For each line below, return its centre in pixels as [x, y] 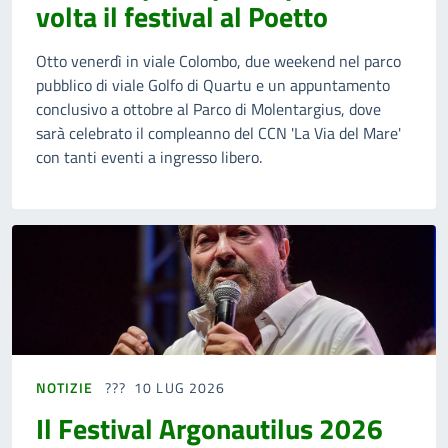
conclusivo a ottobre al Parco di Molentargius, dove [208, 109]
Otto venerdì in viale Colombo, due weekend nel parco [218, 61]
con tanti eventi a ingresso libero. [149, 157]
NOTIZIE [64, 388]
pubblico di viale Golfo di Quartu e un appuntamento [213, 85]
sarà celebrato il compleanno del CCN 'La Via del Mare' [218, 133]
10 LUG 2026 [180, 388]
